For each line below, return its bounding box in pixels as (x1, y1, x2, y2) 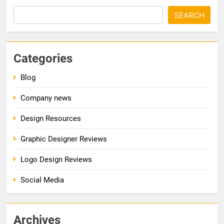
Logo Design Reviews (20, 154, 92, 164)
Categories (13, 51, 72, 65)
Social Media (20, 175, 64, 184)
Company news (20, 93, 71, 102)
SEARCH (174, 10, 204, 20)
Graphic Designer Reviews (20, 134, 107, 143)
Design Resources (20, 113, 81, 123)
